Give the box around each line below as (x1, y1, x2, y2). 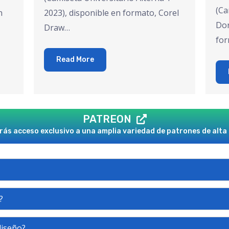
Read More (56, 55, 95, 64)
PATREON (82, 113, 131, 126)
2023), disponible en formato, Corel (44, 7, 179, 19)
